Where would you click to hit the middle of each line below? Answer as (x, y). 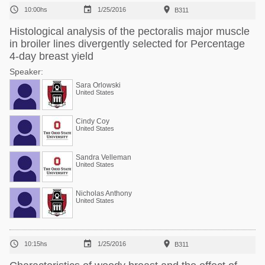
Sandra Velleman (104, 157)
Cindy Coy (93, 121)
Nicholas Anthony (104, 193)
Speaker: (26, 72)
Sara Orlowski (98, 85)
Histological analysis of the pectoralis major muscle (130, 31)
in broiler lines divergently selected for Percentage (127, 44)
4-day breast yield (51, 56)
